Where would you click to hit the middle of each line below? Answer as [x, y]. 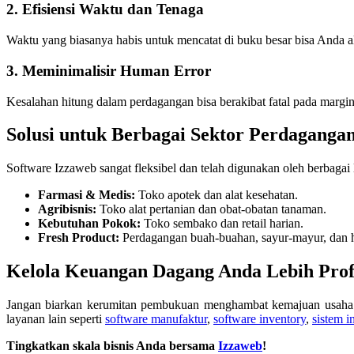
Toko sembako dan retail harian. [222, 224]
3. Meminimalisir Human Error [109, 70]
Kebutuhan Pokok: [89, 224]
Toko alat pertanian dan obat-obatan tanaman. [211, 209]
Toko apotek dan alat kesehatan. [217, 195]
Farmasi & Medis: [87, 195]
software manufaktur [156, 319]
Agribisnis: [67, 209]
